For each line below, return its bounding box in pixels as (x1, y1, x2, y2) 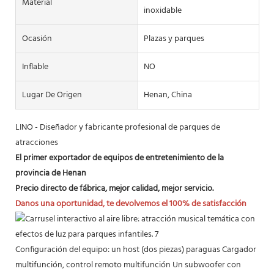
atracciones (15, 135, 58, 150)
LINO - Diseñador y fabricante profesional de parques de (15, 120, 220, 135)
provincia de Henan (15, 166, 86, 180)
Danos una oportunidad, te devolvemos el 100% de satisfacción (15, 196, 246, 211)
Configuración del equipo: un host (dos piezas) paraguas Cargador (15, 242, 256, 257)
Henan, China (143, 87, 192, 102)
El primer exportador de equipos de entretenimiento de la (15, 150, 224, 165)
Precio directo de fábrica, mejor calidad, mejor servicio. (15, 181, 213, 196)
